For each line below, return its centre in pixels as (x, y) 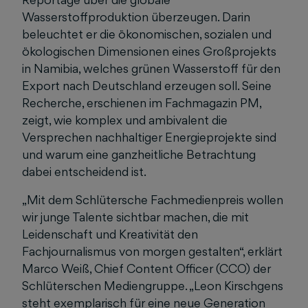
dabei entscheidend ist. (84, 172)
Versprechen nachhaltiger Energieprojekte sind (149, 137)
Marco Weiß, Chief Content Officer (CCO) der (146, 268)
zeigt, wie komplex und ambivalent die (125, 120)
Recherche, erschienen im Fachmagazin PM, (142, 103)
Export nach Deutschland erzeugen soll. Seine (147, 86)
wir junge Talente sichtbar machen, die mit (135, 217)
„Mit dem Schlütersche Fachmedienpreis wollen (153, 200)
